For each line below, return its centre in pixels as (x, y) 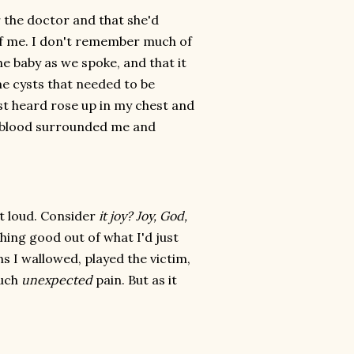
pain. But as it (136, 280)
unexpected (58, 280)
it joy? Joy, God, (143, 216)
